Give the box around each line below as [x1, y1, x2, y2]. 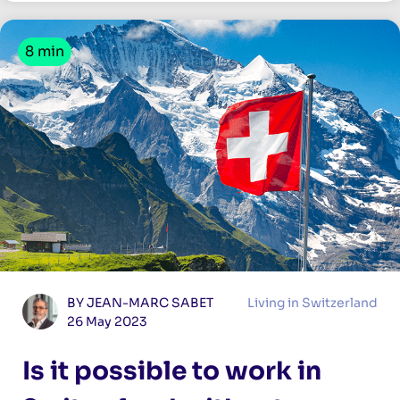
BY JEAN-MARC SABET [67, 295, 213, 312]
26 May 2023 [67, 313, 147, 330]
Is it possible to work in [22, 355, 321, 387]
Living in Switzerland [247, 295, 378, 312]
